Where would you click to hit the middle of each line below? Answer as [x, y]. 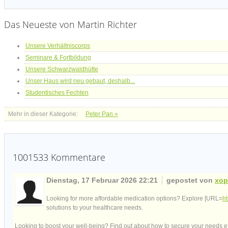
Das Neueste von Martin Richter [70, 24]
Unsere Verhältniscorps [58, 46]
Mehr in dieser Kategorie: [43, 114]
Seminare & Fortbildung [58, 57]
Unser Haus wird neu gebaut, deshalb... [80, 81]
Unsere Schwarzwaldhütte [62, 69]
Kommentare [77, 157]
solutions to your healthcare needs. [95, 207]
